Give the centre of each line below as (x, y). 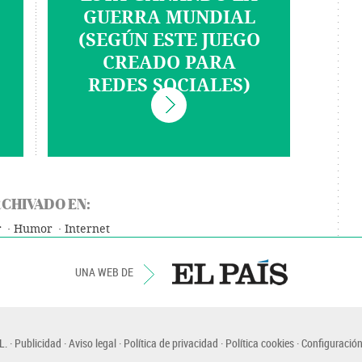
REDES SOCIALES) (169, 86)
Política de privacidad (170, 343)
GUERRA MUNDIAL (169, 18)
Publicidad (38, 343)
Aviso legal (92, 343)
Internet (87, 229)
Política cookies (259, 343)
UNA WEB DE (105, 272)
